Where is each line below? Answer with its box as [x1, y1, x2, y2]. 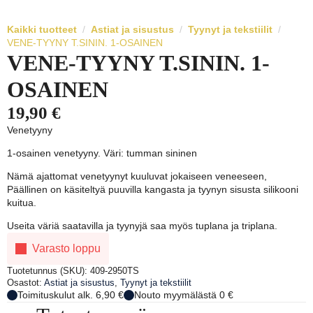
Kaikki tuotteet [7, 24, 77, 36]
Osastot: [7, 277, 44, 289]
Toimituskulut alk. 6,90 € [17, 289, 124, 301]
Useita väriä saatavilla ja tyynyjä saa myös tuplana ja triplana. [7, 220, 277, 232]
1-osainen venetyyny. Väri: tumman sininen [7, 147, 197, 159]
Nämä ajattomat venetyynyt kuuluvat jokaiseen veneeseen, [7, 170, 267, 182]
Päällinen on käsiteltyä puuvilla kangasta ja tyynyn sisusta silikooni [7, 184, 298, 196]
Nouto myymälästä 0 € [134, 289, 233, 301]
